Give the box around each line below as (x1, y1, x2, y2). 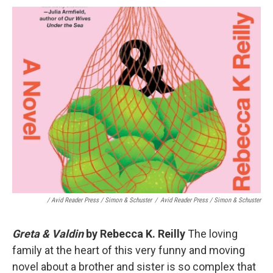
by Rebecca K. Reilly (83, 227, 188, 240)
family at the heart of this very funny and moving (12, 244, 245, 257)
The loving (188, 227, 238, 240)
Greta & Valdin (12, 227, 83, 240)
